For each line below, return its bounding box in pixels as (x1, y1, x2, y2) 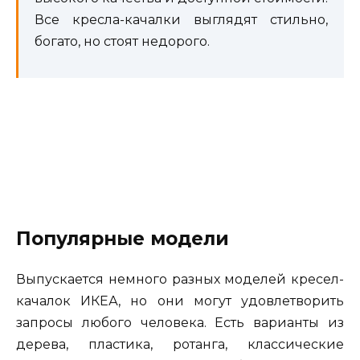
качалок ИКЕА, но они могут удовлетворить (16, 293, 344, 309)
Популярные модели (16, 227, 229, 251)
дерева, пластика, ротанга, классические (16, 337, 344, 353)
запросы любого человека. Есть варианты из (16, 315, 344, 331)
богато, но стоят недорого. (35, 34, 210, 50)
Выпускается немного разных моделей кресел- (16, 272, 344, 288)
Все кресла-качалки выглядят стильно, (35, 12, 328, 28)
